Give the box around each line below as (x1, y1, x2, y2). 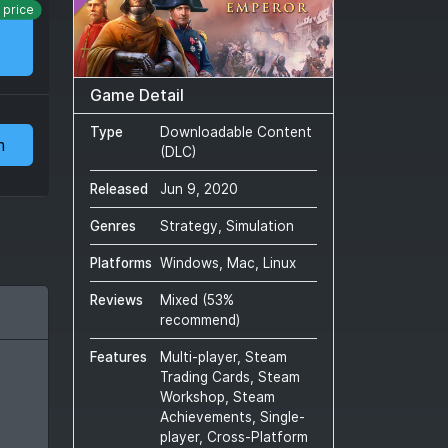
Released (90, 181, 148, 198)
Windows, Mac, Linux (160, 255, 296, 272)
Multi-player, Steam (160, 349, 287, 366)
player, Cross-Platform (160, 429, 308, 446)
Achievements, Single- (160, 409, 305, 426)
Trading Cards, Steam (160, 369, 300, 386)
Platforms (90, 255, 152, 272)
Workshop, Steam (160, 389, 275, 406)
